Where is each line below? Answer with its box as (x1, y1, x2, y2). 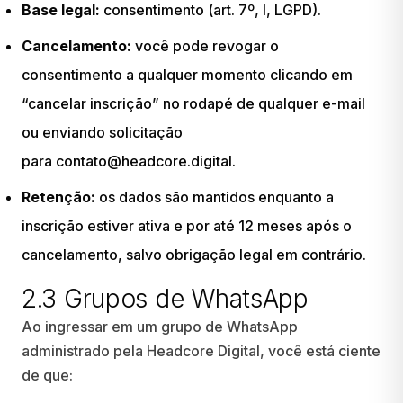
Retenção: (22, 188, 95, 206)
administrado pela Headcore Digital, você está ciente (22, 342, 381, 360)
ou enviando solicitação (22, 123, 183, 141)
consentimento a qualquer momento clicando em (22, 66, 353, 84)
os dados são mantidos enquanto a (95, 188, 334, 206)
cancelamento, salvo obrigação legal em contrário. (22, 246, 366, 264)
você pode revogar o (131, 37, 279, 55)
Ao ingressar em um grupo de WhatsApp (22, 318, 298, 336)
